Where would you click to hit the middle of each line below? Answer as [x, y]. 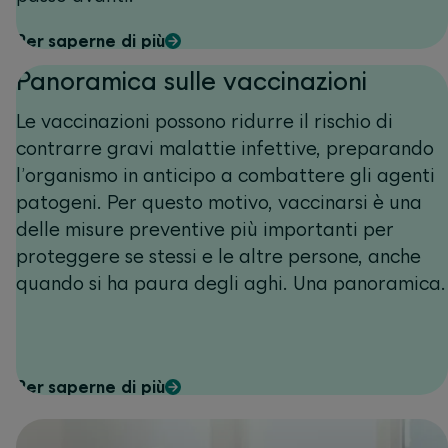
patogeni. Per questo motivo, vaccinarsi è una [219, 202]
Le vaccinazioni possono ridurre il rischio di [204, 121]
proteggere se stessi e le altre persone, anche [218, 256]
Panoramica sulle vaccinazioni [191, 80]
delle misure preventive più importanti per [205, 229]
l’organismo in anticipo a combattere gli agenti [225, 175]
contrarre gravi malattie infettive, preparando [225, 148]
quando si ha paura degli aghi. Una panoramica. [231, 283]
